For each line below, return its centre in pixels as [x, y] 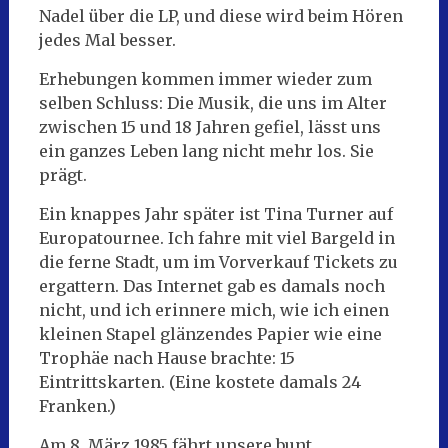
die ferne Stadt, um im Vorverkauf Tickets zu [218, 262]
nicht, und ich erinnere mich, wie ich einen [213, 310]
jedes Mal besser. [107, 40]
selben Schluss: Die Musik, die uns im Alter [212, 103]
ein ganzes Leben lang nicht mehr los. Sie [206, 151]
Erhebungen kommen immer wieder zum [205, 79]
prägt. [62, 175]
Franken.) [77, 406]
